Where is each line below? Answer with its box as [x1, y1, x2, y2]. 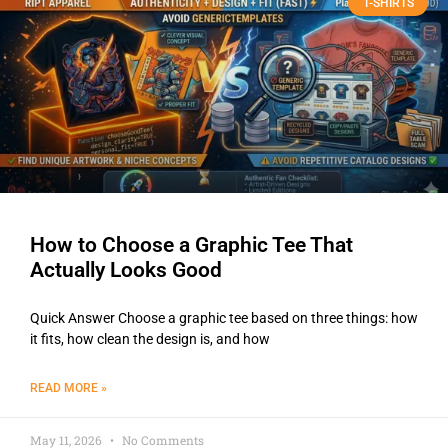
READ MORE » [30, 381, 107, 396]
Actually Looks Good [30, 258, 222, 283]
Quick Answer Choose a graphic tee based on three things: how [30, 310, 418, 327]
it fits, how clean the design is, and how [30, 331, 270, 348]
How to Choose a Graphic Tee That [30, 233, 353, 258]
